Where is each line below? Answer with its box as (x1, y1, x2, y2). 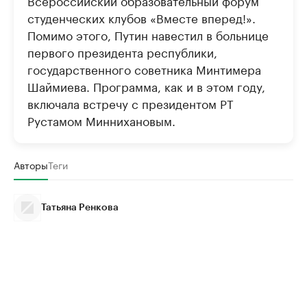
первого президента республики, (27, 42, 217, 60)
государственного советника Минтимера (27, 59, 261, 77)
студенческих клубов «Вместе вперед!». (27, 8, 256, 26)
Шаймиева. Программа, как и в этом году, (27, 76, 265, 95)
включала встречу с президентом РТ (27, 93, 234, 112)
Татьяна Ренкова (41, 202, 119, 212)
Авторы (14, 156, 48, 172)
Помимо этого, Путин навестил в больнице (27, 25, 269, 43)
